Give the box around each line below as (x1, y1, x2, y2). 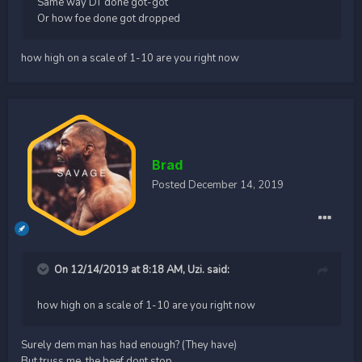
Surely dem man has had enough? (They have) (21, 337, 237, 352)
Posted (152, 177, 188, 192)
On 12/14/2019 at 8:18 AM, (54, 262, 187, 277)
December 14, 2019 (188, 177, 284, 192)
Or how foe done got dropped (37, 11, 180, 26)
